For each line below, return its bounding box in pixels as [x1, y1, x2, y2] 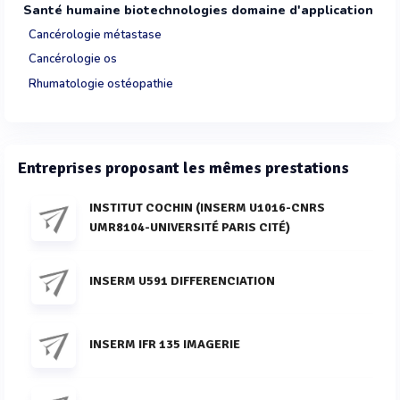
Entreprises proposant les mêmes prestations [18, 158, 349, 178]
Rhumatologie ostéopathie [29, 75, 173, 92]
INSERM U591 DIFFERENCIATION [89, 272, 275, 288]
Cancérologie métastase [29, 26, 162, 43]
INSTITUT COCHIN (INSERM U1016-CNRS [89, 199, 325, 215]
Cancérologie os [29, 51, 117, 67]
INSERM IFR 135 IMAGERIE [89, 336, 240, 352]
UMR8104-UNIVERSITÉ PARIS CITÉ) [89, 219, 290, 235]
